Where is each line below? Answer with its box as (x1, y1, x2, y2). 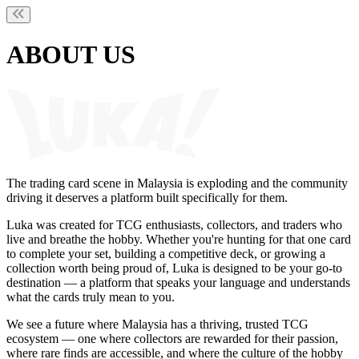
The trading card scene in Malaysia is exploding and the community (6, 175, 348, 190)
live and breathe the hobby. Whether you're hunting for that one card (6, 232, 351, 246)
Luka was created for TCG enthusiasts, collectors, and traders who (6, 217, 342, 232)
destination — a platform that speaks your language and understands (6, 275, 350, 289)
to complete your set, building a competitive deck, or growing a (6, 246, 325, 260)
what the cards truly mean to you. (6, 289, 175, 304)
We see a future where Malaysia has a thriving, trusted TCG (6, 317, 309, 331)
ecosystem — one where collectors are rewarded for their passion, (6, 331, 338, 345)
